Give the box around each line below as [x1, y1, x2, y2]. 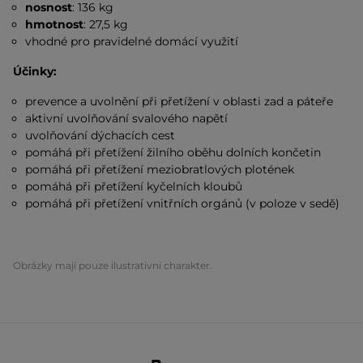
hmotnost [25, 17, 84, 32]
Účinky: [13, 64, 57, 79]
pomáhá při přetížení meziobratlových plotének [25, 162, 295, 177]
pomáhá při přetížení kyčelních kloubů [25, 179, 243, 194]
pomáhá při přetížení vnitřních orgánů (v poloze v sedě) [25, 196, 340, 211]
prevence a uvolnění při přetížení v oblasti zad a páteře [25, 94, 334, 109]
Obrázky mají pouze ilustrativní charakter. [13, 259, 212, 271]
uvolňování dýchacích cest [25, 128, 176, 143]
